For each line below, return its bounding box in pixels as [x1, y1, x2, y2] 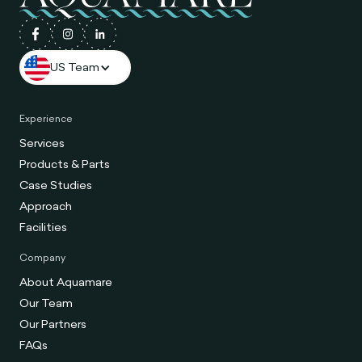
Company [19, 250, 66, 264]
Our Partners [19, 316, 87, 333]
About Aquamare [19, 274, 113, 291]
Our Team [19, 295, 74, 312]
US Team [49, 59, 99, 76]
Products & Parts [19, 156, 111, 173]
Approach [19, 198, 73, 215]
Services [19, 135, 65, 152]
